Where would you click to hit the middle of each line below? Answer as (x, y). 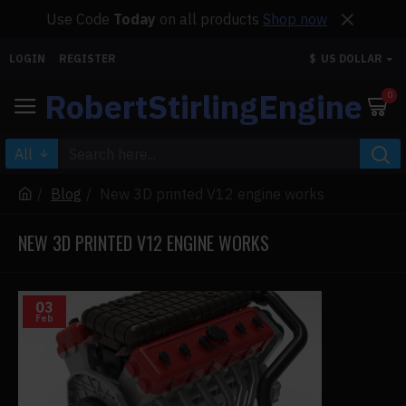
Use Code (80, 19)
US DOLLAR (352, 58)
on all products (209, 19)
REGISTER (87, 58)
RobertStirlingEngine (203, 106)
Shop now (295, 19)
